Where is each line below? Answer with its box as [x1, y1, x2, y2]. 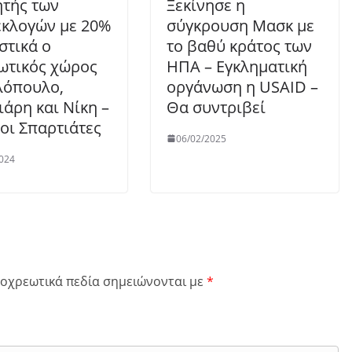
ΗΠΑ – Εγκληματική [167, 55, 307, 77]
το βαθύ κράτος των [167, 35, 312, 57]
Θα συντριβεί [167, 96, 266, 118]
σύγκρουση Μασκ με [167, 14, 314, 36]
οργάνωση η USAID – [167, 75, 318, 97]
